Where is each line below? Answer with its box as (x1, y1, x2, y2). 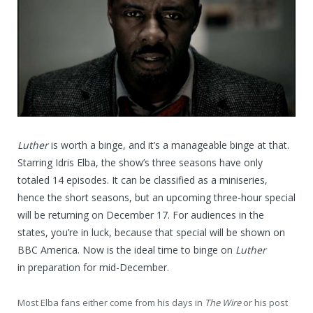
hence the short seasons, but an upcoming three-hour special (17, 190, 296, 204)
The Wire (205, 296, 243, 309)
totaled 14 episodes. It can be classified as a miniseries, (17, 173, 268, 187)
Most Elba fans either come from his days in (17, 296, 205, 309)
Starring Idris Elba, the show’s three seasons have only (17, 155, 263, 169)
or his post (243, 296, 288, 309)
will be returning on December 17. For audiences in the (17, 208, 264, 221)
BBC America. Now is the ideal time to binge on (17, 242, 235, 256)
